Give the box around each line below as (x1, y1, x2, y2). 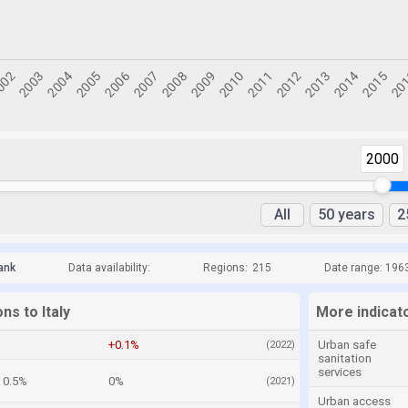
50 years (318, 206, 375, 223)
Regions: (203, 261, 248, 274)
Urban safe (318, 338, 376, 352)
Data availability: (68, 261, 150, 274)
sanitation (318, 352, 372, 365)
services (318, 365, 362, 379)
